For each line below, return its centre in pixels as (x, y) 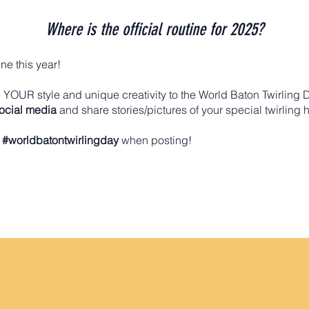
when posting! (157, 140)
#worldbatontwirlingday (60, 140)
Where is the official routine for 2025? (154, 29)
